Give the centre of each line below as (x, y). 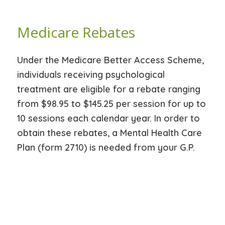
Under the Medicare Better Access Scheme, (110, 60)
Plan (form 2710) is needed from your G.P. (106, 147)
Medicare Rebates (76, 32)
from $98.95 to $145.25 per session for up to (111, 103)
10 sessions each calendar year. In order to (108, 118)
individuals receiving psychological (91, 74)
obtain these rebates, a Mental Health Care (109, 133)
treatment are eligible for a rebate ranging (108, 89)
